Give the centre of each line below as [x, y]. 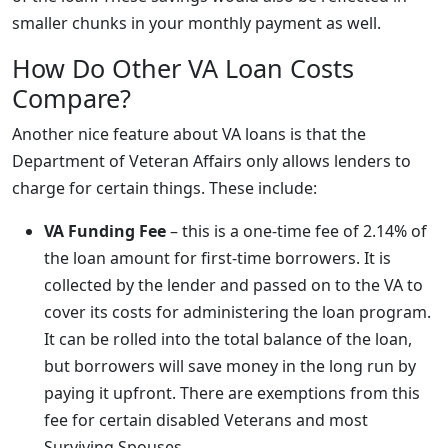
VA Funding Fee [105, 231]
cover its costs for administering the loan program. [237, 312]
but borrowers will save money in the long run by [230, 366]
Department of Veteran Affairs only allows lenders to [211, 161]
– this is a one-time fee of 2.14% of [296, 231]
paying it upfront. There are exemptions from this [232, 393]
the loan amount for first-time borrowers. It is [217, 258]
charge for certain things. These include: [164, 188]
